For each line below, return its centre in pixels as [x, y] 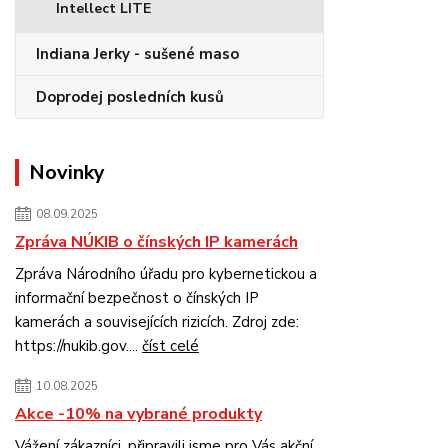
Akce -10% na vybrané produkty [138, 414]
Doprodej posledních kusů [130, 97]
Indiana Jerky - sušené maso [137, 54]
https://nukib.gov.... [78, 346]
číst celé [170, 346]
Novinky [67, 172]
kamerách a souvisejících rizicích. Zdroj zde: [157, 322]
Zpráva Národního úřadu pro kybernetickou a [166, 274]
